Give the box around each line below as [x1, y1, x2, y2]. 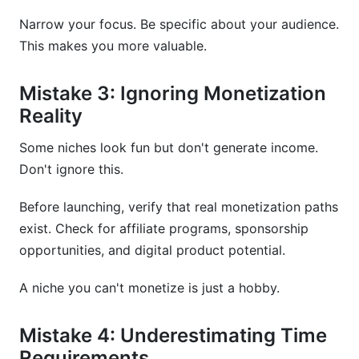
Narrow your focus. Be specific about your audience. [19, 16, 339, 32]
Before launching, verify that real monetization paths [19, 199, 338, 215]
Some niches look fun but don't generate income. [19, 139, 318, 155]
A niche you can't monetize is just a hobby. [19, 280, 280, 296]
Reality [19, 104, 83, 127]
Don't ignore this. [19, 161, 123, 177]
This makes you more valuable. [19, 38, 207, 54]
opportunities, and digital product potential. [19, 242, 285, 258]
